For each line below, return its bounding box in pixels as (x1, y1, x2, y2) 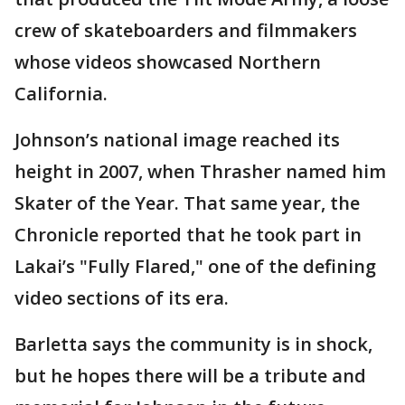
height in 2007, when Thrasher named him (14, 159, 386, 184)
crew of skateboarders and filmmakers (14, 18, 357, 42)
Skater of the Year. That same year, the (14, 191, 360, 215)
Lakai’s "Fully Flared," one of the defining (14, 254, 376, 278)
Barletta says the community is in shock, (14, 332, 372, 356)
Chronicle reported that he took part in (14, 222, 362, 247)
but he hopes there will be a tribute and (14, 363, 366, 388)
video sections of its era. (14, 286, 229, 310)
